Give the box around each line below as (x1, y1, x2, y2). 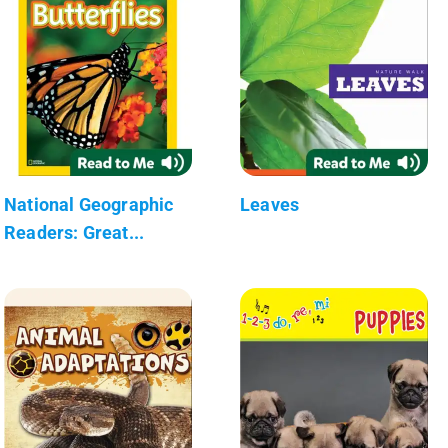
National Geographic (4, 193, 174, 215)
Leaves (240, 193, 300, 215)
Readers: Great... (4, 221, 145, 243)
